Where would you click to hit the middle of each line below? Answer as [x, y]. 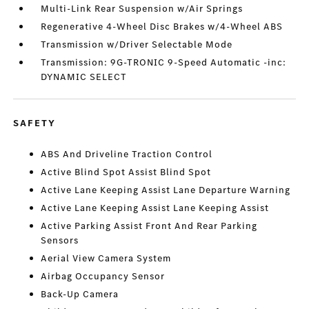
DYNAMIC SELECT [84, 77]
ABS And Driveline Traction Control [127, 154]
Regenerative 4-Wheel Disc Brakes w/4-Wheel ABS [162, 27]
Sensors [60, 241]
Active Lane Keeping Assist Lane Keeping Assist [155, 208]
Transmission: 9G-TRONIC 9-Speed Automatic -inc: [164, 63]
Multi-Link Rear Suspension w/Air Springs [142, 9]
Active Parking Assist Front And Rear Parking [149, 226]
